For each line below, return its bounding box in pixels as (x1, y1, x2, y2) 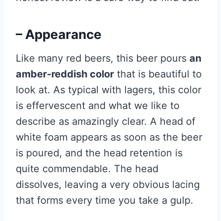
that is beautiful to (114, 68, 202, 80)
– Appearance (16, 27, 102, 42)
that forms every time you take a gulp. (16, 194, 193, 207)
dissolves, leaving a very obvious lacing (16, 179, 200, 191)
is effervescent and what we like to (16, 100, 180, 112)
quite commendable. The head (16, 163, 158, 175)
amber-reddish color (16, 68, 114, 80)
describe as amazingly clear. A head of (16, 115, 195, 128)
